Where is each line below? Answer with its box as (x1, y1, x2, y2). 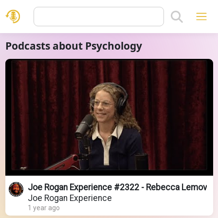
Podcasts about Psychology (5, 39, 142, 53)
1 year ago (27, 203, 60, 212)
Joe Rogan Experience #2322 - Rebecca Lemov (27, 182, 207, 192)
